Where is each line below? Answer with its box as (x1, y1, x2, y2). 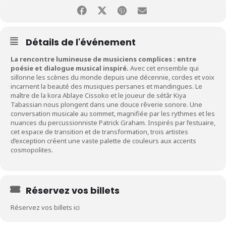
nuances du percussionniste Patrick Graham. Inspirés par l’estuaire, (11, 118, 215, 127)
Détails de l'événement (26, 36, 136, 48)
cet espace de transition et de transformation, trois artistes (11, 127, 188, 136)
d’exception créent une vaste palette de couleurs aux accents (11, 136, 196, 145)
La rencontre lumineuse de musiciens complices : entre (11, 54, 196, 64)
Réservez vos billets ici (11, 203, 80, 212)
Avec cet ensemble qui (129, 64, 199, 73)
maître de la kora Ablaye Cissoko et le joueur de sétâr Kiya (11, 91, 186, 100)
